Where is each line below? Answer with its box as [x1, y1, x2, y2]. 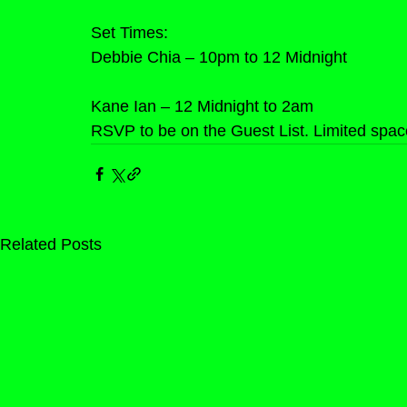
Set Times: [91, 23, 168, 42]
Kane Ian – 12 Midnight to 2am [91, 96, 313, 115]
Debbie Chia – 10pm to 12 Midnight [91, 47, 347, 66]
